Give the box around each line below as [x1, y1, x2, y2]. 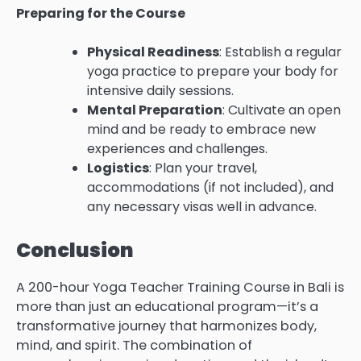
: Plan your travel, [149, 159, 257, 178]
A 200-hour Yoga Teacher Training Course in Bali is [16, 278, 344, 297]
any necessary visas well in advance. [87, 197, 317, 217]
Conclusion [16, 237, 134, 264]
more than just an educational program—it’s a [16, 297, 318, 317]
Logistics [87, 159, 149, 178]
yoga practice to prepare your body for [87, 62, 338, 81]
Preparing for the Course [16, 3, 185, 23]
